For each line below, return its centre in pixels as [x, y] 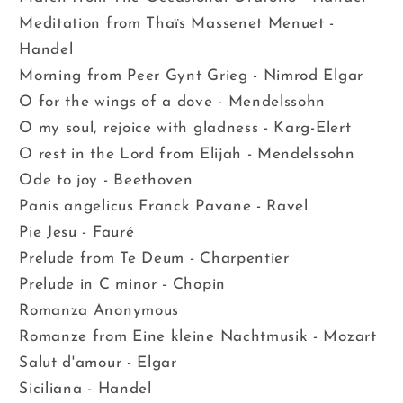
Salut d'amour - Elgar [98, 363]
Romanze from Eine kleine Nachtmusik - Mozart [198, 336]
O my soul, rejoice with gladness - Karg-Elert [185, 128]
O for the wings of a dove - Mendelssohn [173, 102]
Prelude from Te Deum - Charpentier [154, 258]
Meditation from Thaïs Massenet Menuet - [177, 23]
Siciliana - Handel [85, 389]
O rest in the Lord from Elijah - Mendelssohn [187, 154]
